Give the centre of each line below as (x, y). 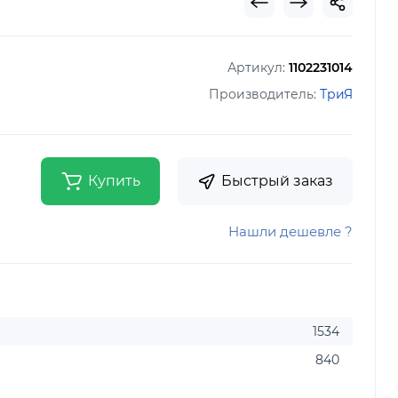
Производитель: (264, 94)
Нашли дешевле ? (291, 231)
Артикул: (258, 68)
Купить (114, 181)
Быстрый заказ (277, 181)
